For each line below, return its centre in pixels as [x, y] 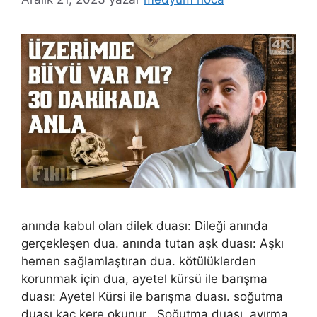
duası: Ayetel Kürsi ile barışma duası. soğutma [152, 296]
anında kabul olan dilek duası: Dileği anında [145, 225]
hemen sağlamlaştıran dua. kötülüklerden [139, 261]
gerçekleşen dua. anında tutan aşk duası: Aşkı [152, 243]
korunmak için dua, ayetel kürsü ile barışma [144, 278]
